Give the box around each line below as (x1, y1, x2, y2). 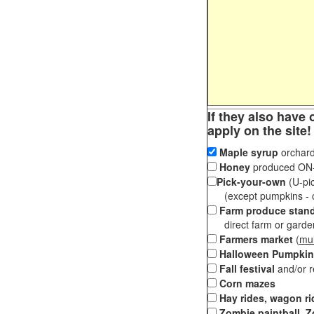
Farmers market (219, 232, 293, 246)
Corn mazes (219, 276, 275, 290)
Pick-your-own (216, 175, 286, 189)
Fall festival (216, 261, 275, 275)
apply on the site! (207, 121, 311, 139)
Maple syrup (219, 145, 278, 159)
